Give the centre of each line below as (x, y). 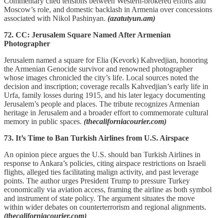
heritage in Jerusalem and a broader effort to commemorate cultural (106, 112)
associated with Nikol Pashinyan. (56, 18)
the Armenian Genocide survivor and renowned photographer (98, 69)
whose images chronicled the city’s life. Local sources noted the (101, 77)
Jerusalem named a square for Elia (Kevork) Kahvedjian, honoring (106, 60)
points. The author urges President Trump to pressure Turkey (97, 181)
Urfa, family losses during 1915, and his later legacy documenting (105, 95)
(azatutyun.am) (131, 18)
